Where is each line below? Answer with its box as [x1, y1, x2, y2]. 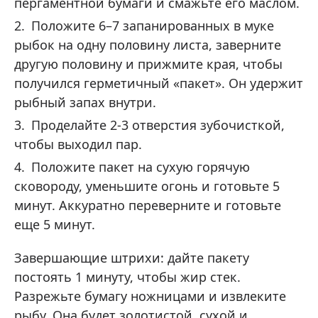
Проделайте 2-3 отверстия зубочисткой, [31, 116, 285, 134]
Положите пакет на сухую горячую [31, 158, 250, 176]
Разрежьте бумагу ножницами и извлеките [14, 287, 286, 305]
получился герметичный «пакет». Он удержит [14, 75, 303, 92]
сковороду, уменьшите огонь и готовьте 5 [14, 177, 280, 195]
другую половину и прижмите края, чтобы [14, 55, 283, 73]
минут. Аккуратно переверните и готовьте [14, 197, 281, 214]
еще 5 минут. [14, 216, 95, 234]
